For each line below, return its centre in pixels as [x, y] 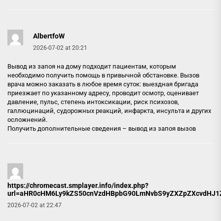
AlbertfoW [49, 36]
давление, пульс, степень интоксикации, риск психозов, [93, 102]
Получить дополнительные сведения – [68, 128]
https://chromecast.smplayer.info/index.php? [78, 185]
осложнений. [27, 119]
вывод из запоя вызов [162, 128]
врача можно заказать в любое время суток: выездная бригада [103, 84]
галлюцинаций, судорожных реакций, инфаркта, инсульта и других [109, 110]
